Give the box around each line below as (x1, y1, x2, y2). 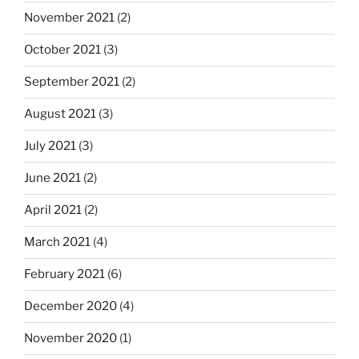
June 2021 (24, 171, 81, 186)
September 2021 (24, 75, 119, 90)
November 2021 (24, 10, 115, 26)
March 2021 (24, 235, 91, 250)
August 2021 (24, 107, 96, 122)
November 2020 (24, 331, 117, 346)
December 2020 (24, 299, 117, 314)
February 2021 (24, 267, 105, 282)
